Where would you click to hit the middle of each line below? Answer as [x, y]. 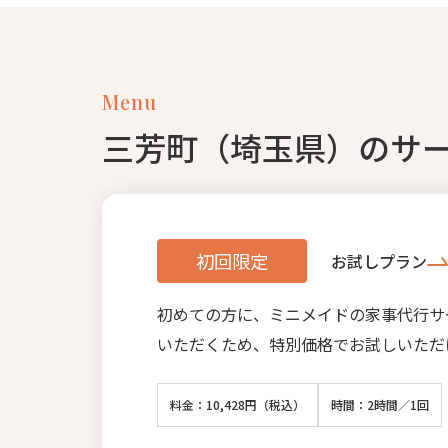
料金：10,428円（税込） [237, 404]
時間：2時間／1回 [380, 404]
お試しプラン [379, 260]
